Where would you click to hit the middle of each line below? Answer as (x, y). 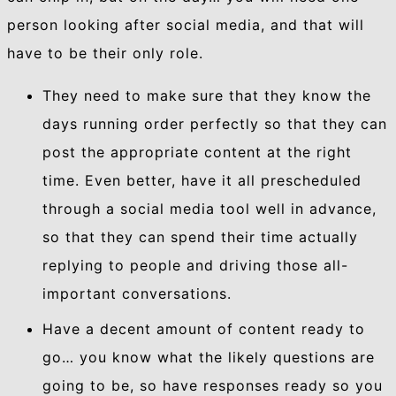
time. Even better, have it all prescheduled (202, 181)
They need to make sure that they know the (207, 96)
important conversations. (137, 294)
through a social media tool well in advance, (209, 209)
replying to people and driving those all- (195, 266)
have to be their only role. (105, 53)
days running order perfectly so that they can (215, 124)
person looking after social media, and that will (186, 25)
